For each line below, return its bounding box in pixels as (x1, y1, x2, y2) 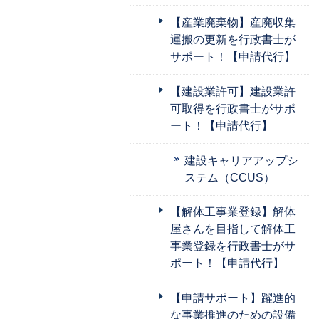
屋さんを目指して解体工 (170, 222, 296, 235)
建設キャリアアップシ (184, 154, 298, 167)
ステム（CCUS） (184, 171, 275, 184)
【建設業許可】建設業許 (170, 85, 296, 98)
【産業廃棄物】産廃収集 (170, 16, 296, 28)
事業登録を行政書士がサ (170, 239, 296, 252)
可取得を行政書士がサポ (170, 102, 296, 115)
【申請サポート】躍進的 (170, 291, 296, 304)
